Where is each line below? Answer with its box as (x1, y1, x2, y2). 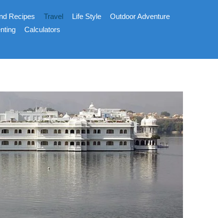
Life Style (72, 12, 102, 20)
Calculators (24, 25, 61, 34)
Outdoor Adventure (110, 12, 170, 20)
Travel (44, 12, 64, 20)
